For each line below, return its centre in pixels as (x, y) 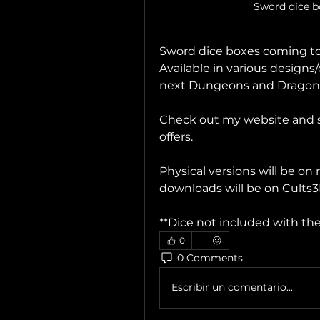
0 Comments (210, 258)
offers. (176, 136)
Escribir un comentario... (232, 287)
